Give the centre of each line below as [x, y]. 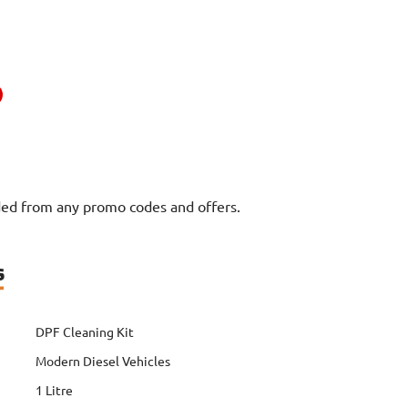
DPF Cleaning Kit [85, 332]
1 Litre [55, 390]
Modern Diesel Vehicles [103, 361]
